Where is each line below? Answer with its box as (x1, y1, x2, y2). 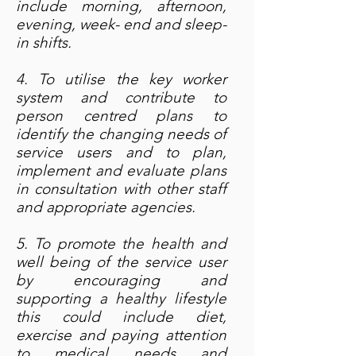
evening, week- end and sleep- (16, 15, 226, 33)
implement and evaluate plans (16, 161, 226, 180)
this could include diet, (16, 308, 226, 326)
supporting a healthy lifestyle (16, 289, 226, 308)
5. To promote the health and (16, 234, 226, 253)
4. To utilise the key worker (16, 70, 226, 88)
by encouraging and (16, 271, 226, 289)
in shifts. (16, 33, 72, 52)
